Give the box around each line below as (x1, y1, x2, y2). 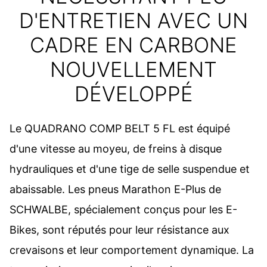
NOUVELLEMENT (50, 57, 217, 82)
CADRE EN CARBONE (30, 33, 237, 57)
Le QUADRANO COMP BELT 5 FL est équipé (10, 122, 230, 135)
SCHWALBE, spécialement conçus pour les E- (10, 203, 237, 216)
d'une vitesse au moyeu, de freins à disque (10, 142, 222, 155)
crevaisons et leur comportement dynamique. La (10, 243, 254, 256)
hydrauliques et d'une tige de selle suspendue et (10, 162, 250, 175)
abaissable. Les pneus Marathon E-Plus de (10, 182, 221, 195)
